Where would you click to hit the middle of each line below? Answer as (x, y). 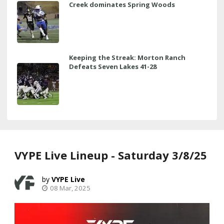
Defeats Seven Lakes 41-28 (113, 67)
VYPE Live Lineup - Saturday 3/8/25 (111, 155)
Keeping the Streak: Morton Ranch (127, 58)
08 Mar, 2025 (70, 188)
